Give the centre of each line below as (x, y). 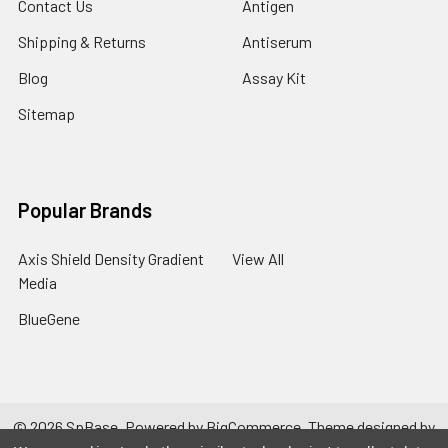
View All (258, 258)
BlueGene (49, 318)
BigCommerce (253, 426)
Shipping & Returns (82, 41)
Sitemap (46, 113)
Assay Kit (274, 77)
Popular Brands (85, 209)
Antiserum (277, 41)
